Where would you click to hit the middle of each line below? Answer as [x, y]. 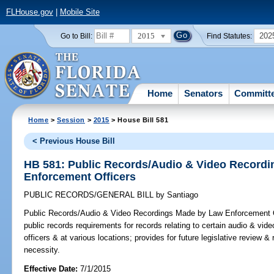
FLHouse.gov [29, 12]
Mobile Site [80, 12]
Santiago [182, 195]
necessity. [42, 250]
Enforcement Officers [80, 176]
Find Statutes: [230, 36]
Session [71, 120]
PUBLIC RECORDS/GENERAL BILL [90, 195]
